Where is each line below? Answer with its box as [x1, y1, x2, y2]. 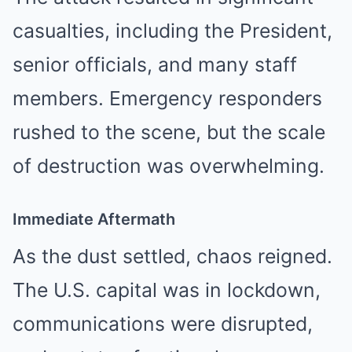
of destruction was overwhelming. [13, 153, 324, 178]
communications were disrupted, [13, 311, 313, 335]
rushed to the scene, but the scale [13, 119, 325, 144]
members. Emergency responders [13, 86, 322, 110]
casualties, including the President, [13, 18, 332, 42]
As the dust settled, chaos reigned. [13, 244, 332, 268]
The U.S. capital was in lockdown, [13, 277, 321, 302]
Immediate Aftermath [13, 209, 175, 229]
